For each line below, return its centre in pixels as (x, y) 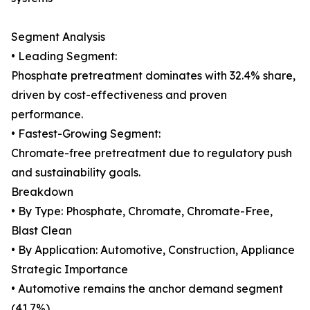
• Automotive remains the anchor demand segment (147, 289)
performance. (47, 115)
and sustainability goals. (76, 173)
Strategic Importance (70, 270)
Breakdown (42, 192)
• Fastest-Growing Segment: (86, 134)
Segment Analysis (58, 37)
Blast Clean (42, 231)
